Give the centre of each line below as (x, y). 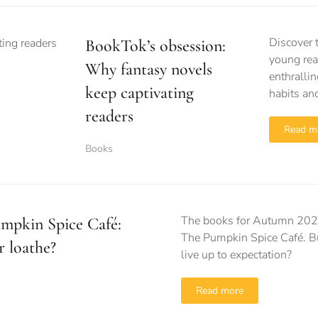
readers (109, 116)
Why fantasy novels (149, 69)
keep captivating (139, 93)
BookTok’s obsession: (155, 46)
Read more (220, 291)
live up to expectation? (237, 255)
